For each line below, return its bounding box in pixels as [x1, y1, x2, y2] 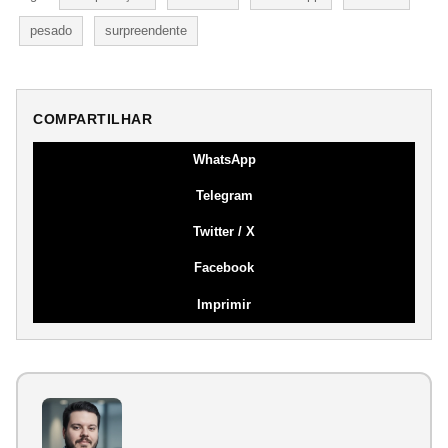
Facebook [194, 259, 254, 275]
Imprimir [197, 296, 251, 312]
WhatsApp [192, 151, 256, 167]
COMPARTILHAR [33, 110, 152, 127]
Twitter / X [193, 223, 255, 239]
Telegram [195, 187, 253, 203]
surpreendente [105, 22, 187, 38]
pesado [30, 22, 72, 38]
